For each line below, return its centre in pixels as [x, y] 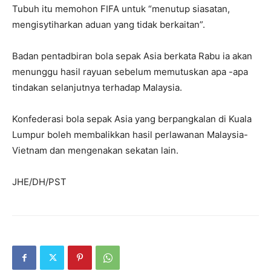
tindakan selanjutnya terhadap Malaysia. [97, 87]
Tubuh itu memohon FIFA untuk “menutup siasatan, [121, 9]
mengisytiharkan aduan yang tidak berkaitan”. [109, 24]
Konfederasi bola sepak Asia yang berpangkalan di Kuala [132, 119]
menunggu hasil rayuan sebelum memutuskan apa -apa [130, 72]
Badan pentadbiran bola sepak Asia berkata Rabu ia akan [132, 56]
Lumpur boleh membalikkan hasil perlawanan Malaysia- [130, 135]
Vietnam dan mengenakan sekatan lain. [95, 150]
